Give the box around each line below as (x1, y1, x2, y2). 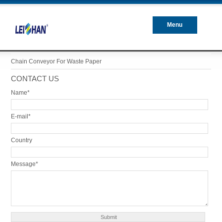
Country (10, 137, 32, 144)
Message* (10, 161, 38, 167)
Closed (165, 39, 185, 46)
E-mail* (10, 113, 31, 120)
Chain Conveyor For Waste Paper (10, 58, 102, 65)
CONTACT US (10, 74, 59, 83)
